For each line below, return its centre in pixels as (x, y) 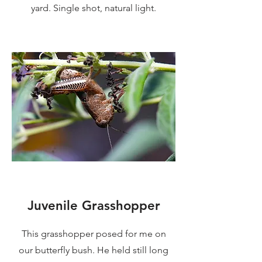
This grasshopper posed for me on (94, 233)
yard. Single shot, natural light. (94, 8)
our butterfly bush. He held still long (94, 250)
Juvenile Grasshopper (94, 205)
